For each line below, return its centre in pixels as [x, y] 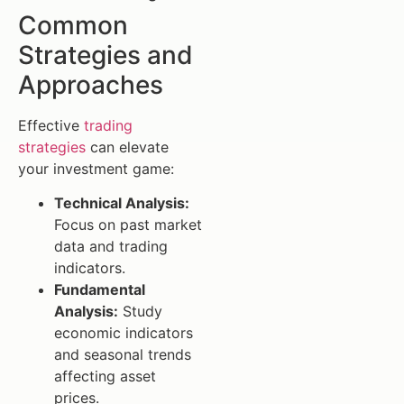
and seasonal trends [123, 355]
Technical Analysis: [122, 203]
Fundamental [100, 290]
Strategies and [106, 55]
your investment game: [96, 168]
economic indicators [124, 333]
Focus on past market [128, 225]
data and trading [111, 247]
